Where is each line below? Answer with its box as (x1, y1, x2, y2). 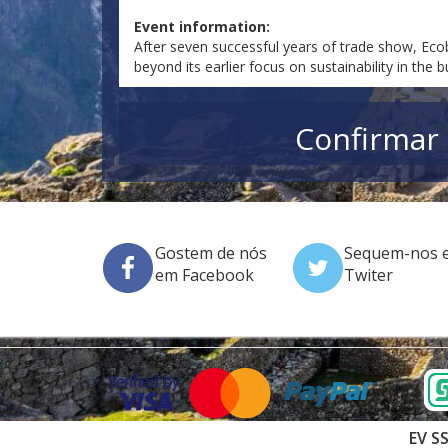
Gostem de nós (155, 242, 267, 265)
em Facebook (155, 264, 254, 287)
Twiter (343, 264, 393, 287)
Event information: (134, 17, 271, 37)
